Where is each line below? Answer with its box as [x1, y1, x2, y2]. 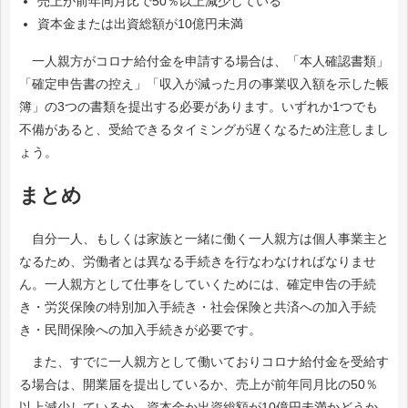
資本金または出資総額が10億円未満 [37, 15, 243, 31]
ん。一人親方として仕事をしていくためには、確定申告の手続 [19, 277, 376, 292]
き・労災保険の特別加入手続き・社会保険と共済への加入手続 [19, 300, 376, 315]
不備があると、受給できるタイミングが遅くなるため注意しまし [19, 122, 389, 137]
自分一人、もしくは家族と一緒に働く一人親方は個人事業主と [19, 231, 389, 247]
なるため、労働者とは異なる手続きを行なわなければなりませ [19, 254, 376, 270]
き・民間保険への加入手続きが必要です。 [19, 322, 261, 338]
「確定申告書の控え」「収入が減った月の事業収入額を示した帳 [19, 76, 389, 91]
